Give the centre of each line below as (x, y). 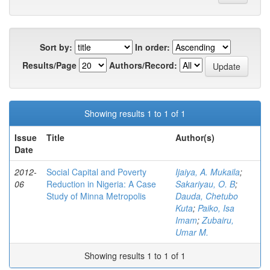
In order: (152, 47)
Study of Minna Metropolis (96, 196)
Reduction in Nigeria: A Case (101, 184)
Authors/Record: (143, 65)
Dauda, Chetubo (207, 196)
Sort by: (56, 47)
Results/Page (49, 65)
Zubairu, (218, 220)
